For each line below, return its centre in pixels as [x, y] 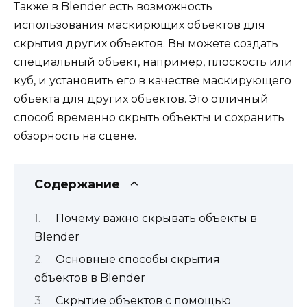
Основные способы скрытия [137, 259]
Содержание [77, 184]
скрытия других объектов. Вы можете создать [146, 43]
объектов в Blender [90, 278]
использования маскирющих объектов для [139, 25]
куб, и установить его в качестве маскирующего [152, 80]
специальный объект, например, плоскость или [153, 62]
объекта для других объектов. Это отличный [141, 99]
